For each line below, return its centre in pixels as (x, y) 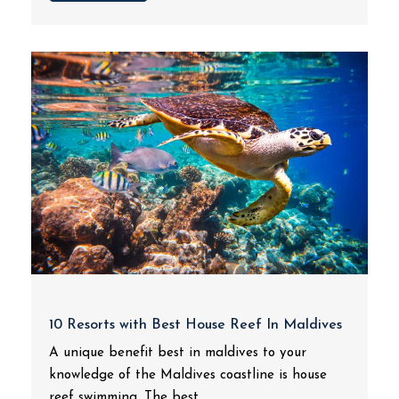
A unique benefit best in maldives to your (178, 353)
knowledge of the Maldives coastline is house (188, 375)
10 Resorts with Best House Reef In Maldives (195, 325)
